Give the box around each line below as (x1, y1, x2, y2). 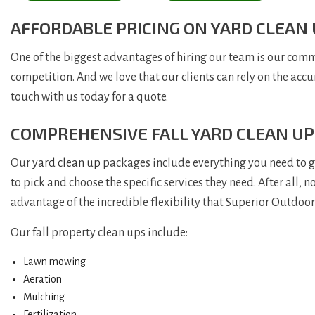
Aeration (22, 273, 62, 285)
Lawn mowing (22, 255, 86, 267)
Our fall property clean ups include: (11, 226, 188, 239)
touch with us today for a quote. (11, 90, 168, 103)
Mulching (22, 290, 65, 302)
